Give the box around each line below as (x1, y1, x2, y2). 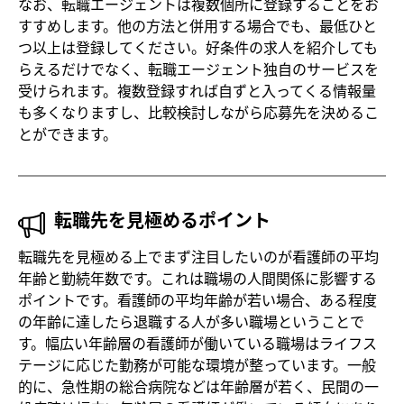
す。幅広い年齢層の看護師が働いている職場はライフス (18, 333, 377, 353)
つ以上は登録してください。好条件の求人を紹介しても (18, 37, 378, 58)
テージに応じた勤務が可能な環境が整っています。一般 (18, 354, 376, 375)
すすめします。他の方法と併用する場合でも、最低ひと (18, 15, 377, 36)
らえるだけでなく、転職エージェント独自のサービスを (18, 59, 379, 79)
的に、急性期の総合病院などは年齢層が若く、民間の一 (18, 376, 379, 397)
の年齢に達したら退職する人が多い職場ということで (18, 311, 364, 332)
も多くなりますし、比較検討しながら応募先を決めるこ (18, 102, 379, 123)
